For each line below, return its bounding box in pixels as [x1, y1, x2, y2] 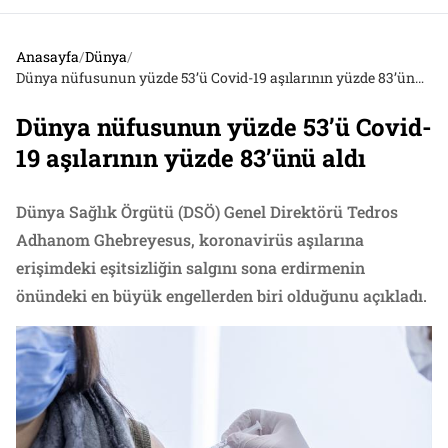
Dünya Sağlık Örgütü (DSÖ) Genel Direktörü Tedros [16, 200, 398, 222]
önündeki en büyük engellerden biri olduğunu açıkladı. [16, 284, 427, 306]
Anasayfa [16, 46, 79, 66]
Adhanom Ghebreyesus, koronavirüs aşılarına [16, 228, 364, 250]
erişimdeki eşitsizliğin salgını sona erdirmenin [16, 256, 365, 278]
